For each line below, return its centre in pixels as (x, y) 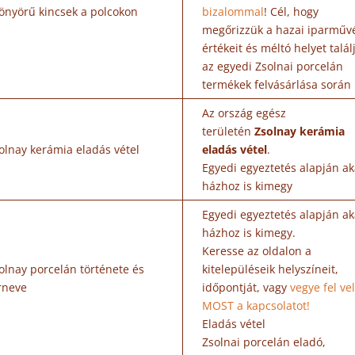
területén (229, 131)
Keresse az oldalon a (257, 251)
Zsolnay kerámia (300, 131)
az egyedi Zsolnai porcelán (273, 66)
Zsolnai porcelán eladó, (264, 342)
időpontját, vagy (246, 287)
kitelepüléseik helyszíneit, (271, 269)
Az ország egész (244, 113)
